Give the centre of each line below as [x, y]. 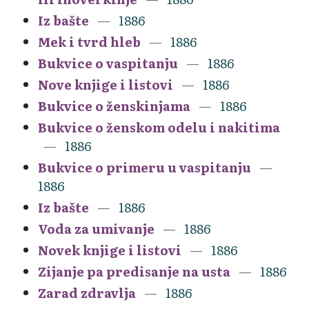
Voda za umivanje [96, 228]
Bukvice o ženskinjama [114, 106]
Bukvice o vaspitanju [108, 63]
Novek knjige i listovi [110, 250]
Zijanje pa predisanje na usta [134, 271]
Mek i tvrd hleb [89, 41]
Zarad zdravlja [87, 292]
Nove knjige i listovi [106, 84]
